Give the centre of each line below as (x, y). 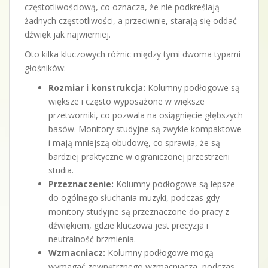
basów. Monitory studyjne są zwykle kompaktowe (145, 129)
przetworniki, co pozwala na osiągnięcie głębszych (146, 115)
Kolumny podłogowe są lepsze (174, 184)
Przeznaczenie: (81, 184)
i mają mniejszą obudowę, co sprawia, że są (134, 142)
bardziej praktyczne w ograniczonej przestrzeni (139, 156)
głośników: (45, 68)
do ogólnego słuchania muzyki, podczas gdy (134, 197)
